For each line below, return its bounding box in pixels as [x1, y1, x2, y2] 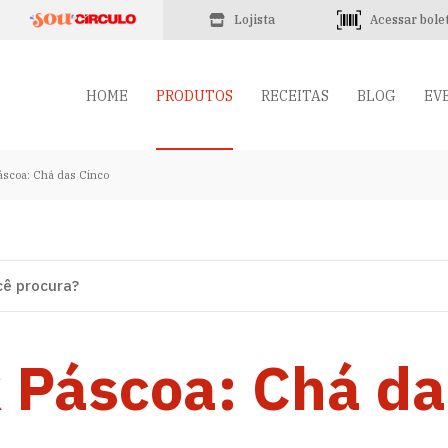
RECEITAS [261, 87, 329, 105]
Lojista [234, 12, 275, 27]
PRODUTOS [156, 87, 233, 105]
